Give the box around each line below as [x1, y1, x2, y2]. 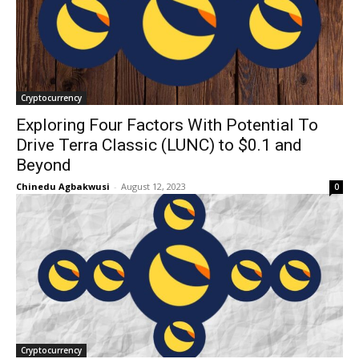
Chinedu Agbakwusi [16, 180, 110, 192]
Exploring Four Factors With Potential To [16, 115, 318, 135]
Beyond [16, 155, 71, 175]
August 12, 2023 [121, 180, 186, 192]
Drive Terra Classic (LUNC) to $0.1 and [16, 135, 302, 155]
